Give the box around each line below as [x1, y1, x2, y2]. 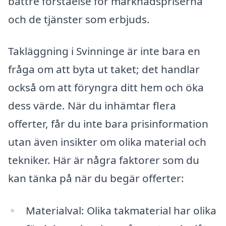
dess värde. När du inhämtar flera [8, 98, 176, 113]
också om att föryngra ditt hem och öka [8, 80, 204, 95]
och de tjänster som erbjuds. [8, 12, 150, 26]
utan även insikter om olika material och [8, 135, 206, 149]
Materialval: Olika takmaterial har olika [25, 203, 216, 218]
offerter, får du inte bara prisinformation [8, 117, 208, 131]
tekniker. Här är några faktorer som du [8, 153, 199, 167]
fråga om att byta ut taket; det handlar [8, 62, 200, 77]
